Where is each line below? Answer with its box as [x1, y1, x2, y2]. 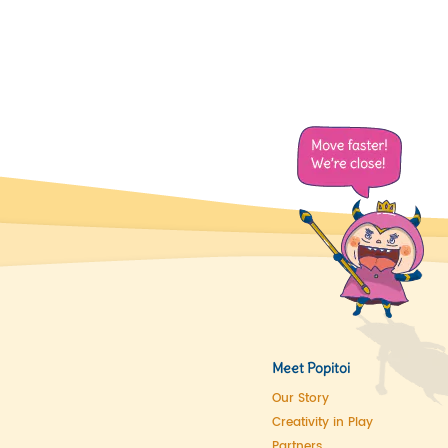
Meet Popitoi [272, 359, 350, 377]
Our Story [272, 389, 329, 408]
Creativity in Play [272, 413, 373, 432]
